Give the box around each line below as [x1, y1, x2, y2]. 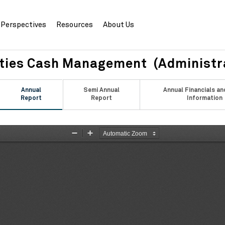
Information [187, 95, 223, 101]
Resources [56, 21, 93, 29]
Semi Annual [83, 87, 120, 93]
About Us [103, 21, 134, 29]
